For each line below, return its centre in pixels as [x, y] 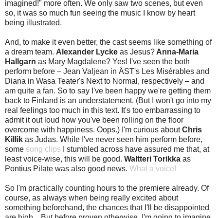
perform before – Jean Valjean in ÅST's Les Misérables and [107, 71]
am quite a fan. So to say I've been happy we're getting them [108, 91]
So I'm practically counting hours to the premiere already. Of [107, 188]
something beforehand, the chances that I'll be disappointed [107, 207]
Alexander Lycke [87, 52]
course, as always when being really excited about [91, 198]
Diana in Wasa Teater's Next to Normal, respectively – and [105, 81]
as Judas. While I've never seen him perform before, [114, 139]
